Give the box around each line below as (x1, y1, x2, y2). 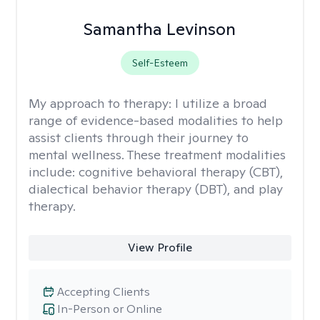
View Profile (127, 240, 192, 255)
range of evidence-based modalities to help (29, 112, 283, 129)
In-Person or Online (57, 301, 162, 316)
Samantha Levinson (84, 18, 236, 40)
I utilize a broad (175, 95, 267, 111)
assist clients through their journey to (29, 129, 249, 146)
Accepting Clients (57, 284, 150, 299)
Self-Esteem (131, 56, 188, 69)
